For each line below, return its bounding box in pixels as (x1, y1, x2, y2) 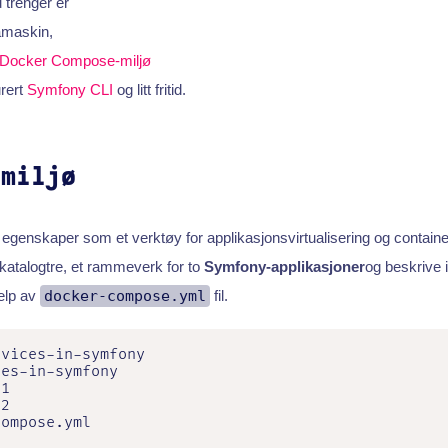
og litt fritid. (112, 80, 186, 98)
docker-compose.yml (43, 286, 206, 305)
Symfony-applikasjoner (203, 257, 365, 275)
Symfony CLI (26, 80, 113, 98)
